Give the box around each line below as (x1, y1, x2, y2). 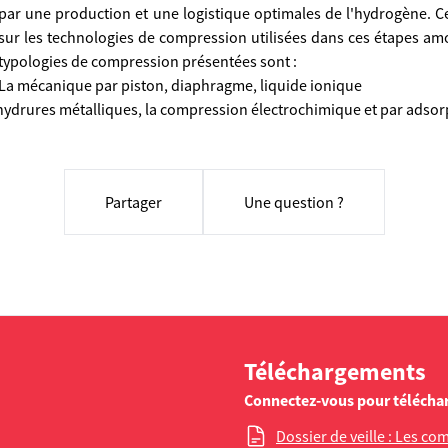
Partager (104, 192, 162, 212)
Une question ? (243, 192, 344, 212)
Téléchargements (244, 356, 426, 387)
